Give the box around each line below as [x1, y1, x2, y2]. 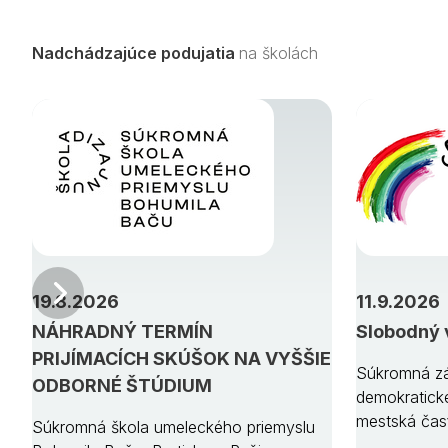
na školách [239, 42, 318, 63]
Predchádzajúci [84, 282, 200, 303]
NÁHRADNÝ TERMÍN [32, 320, 213, 342]
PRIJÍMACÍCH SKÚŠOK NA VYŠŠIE [32, 347, 331, 369]
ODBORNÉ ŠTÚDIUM [32, 374, 212, 396]
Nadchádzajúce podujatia [32, 42, 239, 63]
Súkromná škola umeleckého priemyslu [32, 416, 315, 437]
